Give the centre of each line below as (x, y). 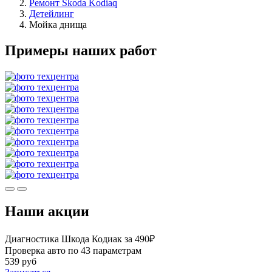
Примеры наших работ (81, 50)
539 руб (21, 261)
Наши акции (47, 211)
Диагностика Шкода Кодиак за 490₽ (80, 239)
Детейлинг (52, 13)
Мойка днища (58, 24)
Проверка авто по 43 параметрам (73, 250)
